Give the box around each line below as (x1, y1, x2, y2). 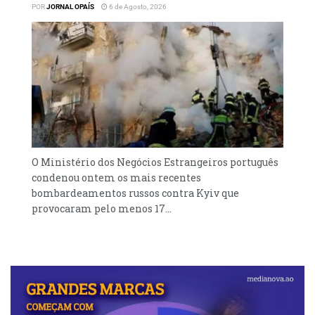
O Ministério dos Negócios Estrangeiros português (32, 155, 278, 169)
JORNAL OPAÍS (46, 2, 94, 11)
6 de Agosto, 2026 (108, 2, 167, 11)
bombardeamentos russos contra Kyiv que (32, 186, 239, 200)
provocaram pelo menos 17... (32, 201, 172, 215)
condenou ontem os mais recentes (32, 170, 201, 184)
